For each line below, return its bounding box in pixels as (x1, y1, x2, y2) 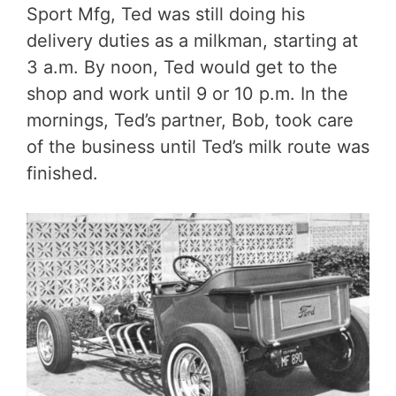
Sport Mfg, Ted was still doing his (27, 4, 305, 26)
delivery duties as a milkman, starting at (27, 30, 358, 52)
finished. (27, 163, 98, 185)
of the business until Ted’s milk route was (27, 136, 369, 158)
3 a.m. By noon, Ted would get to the (27, 57, 338, 79)
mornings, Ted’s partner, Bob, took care (27, 110, 354, 132)
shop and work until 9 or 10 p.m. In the (27, 83, 348, 105)
